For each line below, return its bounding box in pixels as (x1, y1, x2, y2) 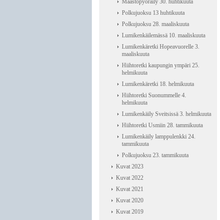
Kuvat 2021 (116, 186, 143, 192)
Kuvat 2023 (116, 163, 143, 170)
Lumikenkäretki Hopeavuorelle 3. (122, 43, 199, 50)
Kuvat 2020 (116, 197, 143, 204)
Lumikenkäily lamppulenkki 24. (122, 133, 195, 140)
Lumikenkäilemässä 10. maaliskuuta (122, 32, 205, 39)
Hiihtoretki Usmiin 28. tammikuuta (122, 122, 203, 129)
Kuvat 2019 (116, 208, 143, 215)
